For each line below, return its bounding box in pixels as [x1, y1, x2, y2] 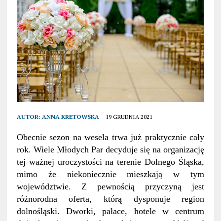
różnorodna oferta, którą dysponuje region [16, 194, 205, 204]
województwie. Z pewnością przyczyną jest [16, 182, 205, 192]
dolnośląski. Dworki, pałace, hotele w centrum [16, 206, 205, 217]
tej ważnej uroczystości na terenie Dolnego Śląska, [16, 157, 205, 167]
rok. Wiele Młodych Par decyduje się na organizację [16, 145, 205, 155]
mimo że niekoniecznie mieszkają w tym [16, 169, 205, 180]
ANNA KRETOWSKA [41, 113, 99, 121]
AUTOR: [16, 113, 42, 121]
